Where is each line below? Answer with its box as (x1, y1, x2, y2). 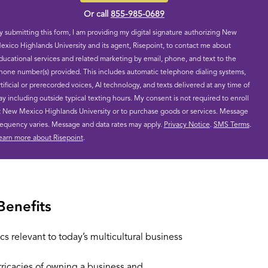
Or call (83, 10, 111, 19)
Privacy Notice (163, 121, 210, 129)
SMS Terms (213, 121, 249, 129)
